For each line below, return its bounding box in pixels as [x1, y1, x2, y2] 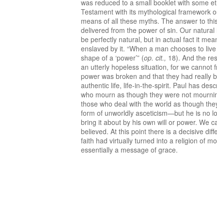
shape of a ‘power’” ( [81, 53, 144, 62]
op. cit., [144, 53, 166, 62]
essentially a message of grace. [81, 145, 182, 155]
